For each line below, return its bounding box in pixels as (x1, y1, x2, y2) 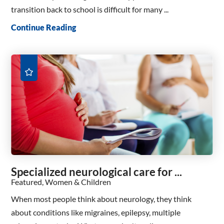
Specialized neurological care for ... (11, 165, 182, 179)
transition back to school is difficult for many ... (11, 4, 169, 14)
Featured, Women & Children (11, 177, 111, 187)
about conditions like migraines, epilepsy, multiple (11, 207, 181, 217)
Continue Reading (11, 22, 76, 32)
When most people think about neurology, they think (11, 193, 192, 203)
